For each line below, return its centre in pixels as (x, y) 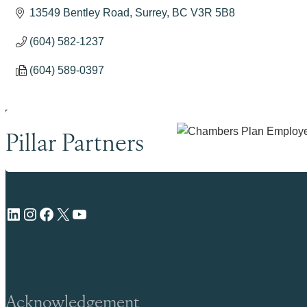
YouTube (75, 213)
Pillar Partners (75, 140)
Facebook (42, 213)
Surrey (151, 12)
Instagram (28, 213)
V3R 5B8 (213, 12)
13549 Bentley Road (79, 12)
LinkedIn (9, 213)
